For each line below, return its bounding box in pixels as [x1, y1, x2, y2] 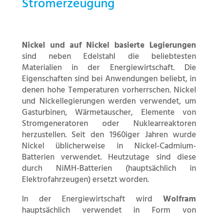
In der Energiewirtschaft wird [21, 193, 163, 206]
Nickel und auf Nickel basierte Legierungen [21, 39, 197, 53]
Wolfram [163, 193, 197, 206]
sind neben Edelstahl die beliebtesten [21, 50, 197, 64]
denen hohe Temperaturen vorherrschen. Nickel [21, 84, 197, 97]
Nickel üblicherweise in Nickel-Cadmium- [21, 140, 197, 153]
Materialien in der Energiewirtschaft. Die [21, 61, 197, 75]
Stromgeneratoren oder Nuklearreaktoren [21, 117, 197, 131]
